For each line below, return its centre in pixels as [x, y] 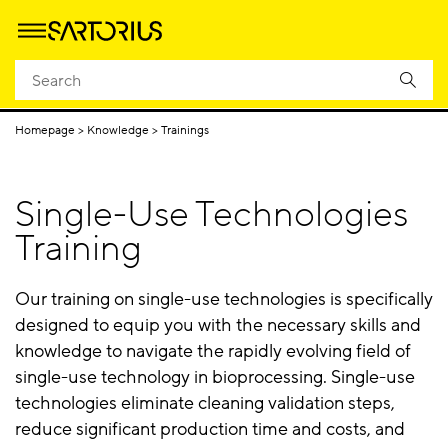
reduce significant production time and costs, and [210, 429]
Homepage [45, 130]
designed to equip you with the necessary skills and [218, 325]
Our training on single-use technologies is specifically [224, 299]
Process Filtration [310, 86]
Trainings [185, 130]
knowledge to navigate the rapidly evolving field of [213, 351]
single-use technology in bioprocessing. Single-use [215, 377]
